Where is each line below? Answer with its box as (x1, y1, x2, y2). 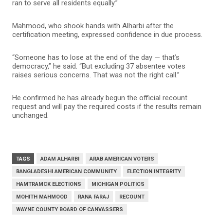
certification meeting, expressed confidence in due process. (12, 30, 202, 39)
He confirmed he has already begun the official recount (12, 93, 187, 102)
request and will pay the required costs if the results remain (12, 102, 201, 111)
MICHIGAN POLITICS (91, 181, 145, 187)
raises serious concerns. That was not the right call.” (12, 70, 180, 79)
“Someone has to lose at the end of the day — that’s (12, 53, 180, 62)
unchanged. (12, 110, 49, 120)
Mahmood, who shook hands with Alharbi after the (12, 21, 174, 30)
